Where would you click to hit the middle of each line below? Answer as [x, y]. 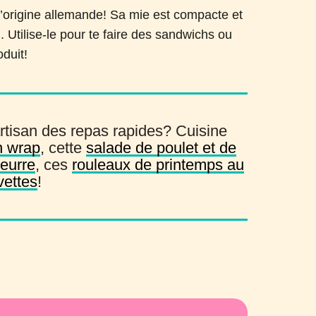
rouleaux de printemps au [158, 165]
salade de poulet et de [162, 148]
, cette [63, 148]
